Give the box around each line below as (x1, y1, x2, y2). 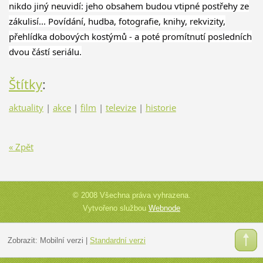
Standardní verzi (89, 236, 146, 245)
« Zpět (8, 140, 33, 153)
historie (145, 102, 176, 113)
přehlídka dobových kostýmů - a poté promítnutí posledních (8, 31, 252, 43)
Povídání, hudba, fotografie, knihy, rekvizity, (48, 15, 225, 28)
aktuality (8, 102, 43, 113)
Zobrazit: (7, 236, 40, 245)
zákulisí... (8, 15, 48, 28)
